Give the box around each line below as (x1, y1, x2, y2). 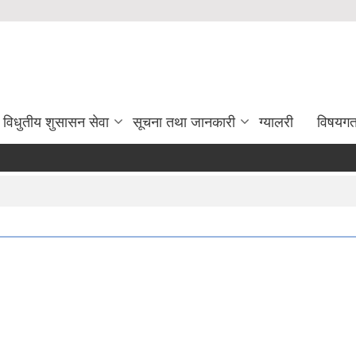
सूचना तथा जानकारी (133, 114, 235, 130)
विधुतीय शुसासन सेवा (3, 114, 109, 130)
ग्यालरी (259, 114, 293, 130)
